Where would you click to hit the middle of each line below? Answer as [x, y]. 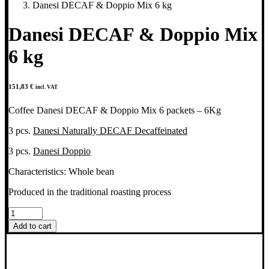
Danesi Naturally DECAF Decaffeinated [110, 131]
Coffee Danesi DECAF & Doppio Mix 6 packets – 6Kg [115, 110]
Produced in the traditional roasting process [90, 192]
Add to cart [32, 226]
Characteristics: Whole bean [61, 172]
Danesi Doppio [62, 151]
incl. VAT [47, 87]
